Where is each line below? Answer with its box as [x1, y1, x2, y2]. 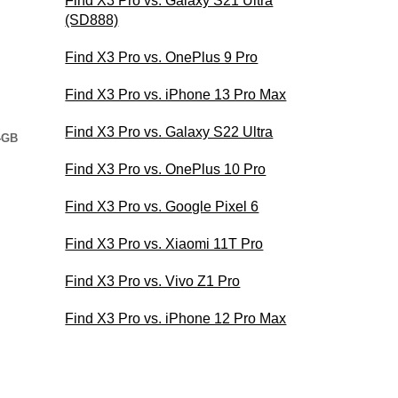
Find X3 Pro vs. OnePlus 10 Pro [65, 161, 267, 177]
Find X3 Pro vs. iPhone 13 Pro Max [65, 86, 287, 102]
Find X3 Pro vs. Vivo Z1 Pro [65, 273, 241, 289]
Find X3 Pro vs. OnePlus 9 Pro [65, 49, 259, 65]
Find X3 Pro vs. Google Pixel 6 [65, 198, 259, 214]
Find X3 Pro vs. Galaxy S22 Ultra [65, 123, 274, 139]
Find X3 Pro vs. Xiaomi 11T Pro [65, 235, 264, 251]
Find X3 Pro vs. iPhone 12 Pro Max [65, 310, 287, 326]
